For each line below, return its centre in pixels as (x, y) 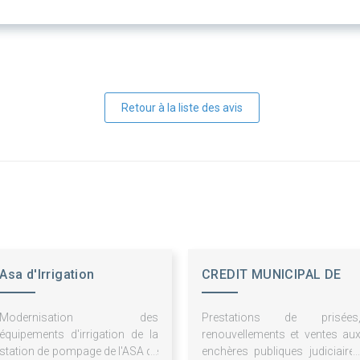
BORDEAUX (236, 299)
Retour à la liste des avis (182, 108)
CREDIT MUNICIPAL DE (272, 275)
